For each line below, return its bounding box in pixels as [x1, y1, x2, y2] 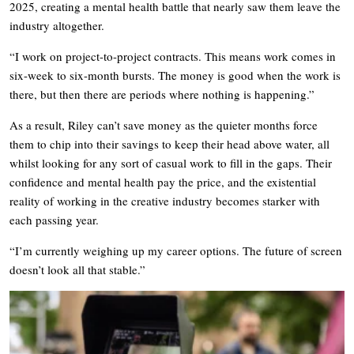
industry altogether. [9, 17, 104, 33]
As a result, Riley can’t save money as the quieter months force [9, 116, 318, 133]
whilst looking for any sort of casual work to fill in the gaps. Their [9, 154, 332, 171]
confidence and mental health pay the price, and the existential [9, 173, 316, 190]
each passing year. [9, 211, 99, 228]
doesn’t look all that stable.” [9, 261, 145, 277]
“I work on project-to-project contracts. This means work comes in [9, 47, 336, 64]
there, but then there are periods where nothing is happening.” [9, 85, 314, 102]
